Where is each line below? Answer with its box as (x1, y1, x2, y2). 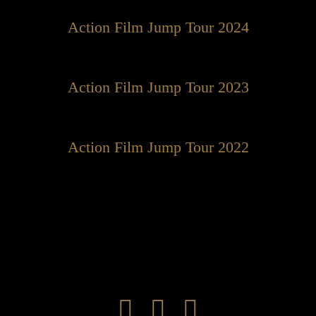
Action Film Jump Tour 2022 (67, 138, 249, 156)
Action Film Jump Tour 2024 (67, 18, 249, 36)
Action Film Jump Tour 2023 (67, 78, 249, 96)
